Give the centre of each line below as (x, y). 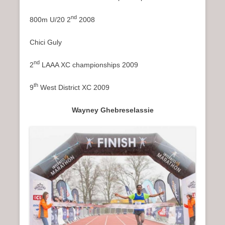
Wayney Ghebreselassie (113, 110)
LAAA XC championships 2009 (89, 65)
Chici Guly (46, 42)
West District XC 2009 (74, 87)
